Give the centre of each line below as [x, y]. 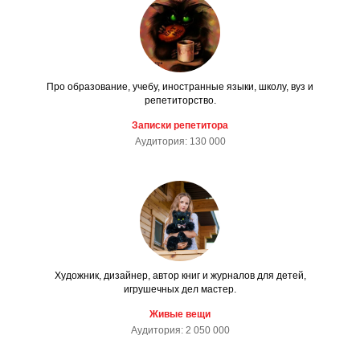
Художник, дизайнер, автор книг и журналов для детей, [180, 275]
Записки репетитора [180, 125]
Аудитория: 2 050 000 [180, 330]
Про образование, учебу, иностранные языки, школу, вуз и [180, 86]
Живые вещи [180, 314]
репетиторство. [180, 100]
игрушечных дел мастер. [180, 289]
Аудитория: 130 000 [180, 141]
